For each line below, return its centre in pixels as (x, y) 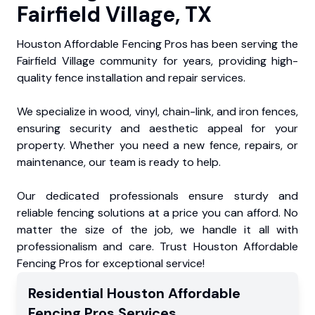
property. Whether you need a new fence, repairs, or (157, 146)
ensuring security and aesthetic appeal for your (157, 129)
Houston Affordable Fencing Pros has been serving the (157, 44)
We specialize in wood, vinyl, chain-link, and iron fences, (157, 112)
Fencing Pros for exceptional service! (111, 264)
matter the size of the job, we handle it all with (157, 230)
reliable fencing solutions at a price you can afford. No (157, 213)
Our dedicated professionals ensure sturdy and (157, 196)
